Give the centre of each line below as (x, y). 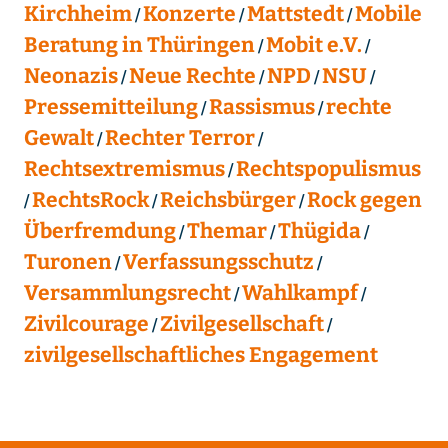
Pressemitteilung (110, 106)
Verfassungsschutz (218, 261)
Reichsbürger (227, 199)
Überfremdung (99, 230)
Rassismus (261, 106)
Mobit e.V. (313, 44)
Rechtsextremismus (124, 168)
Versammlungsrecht (127, 292)
